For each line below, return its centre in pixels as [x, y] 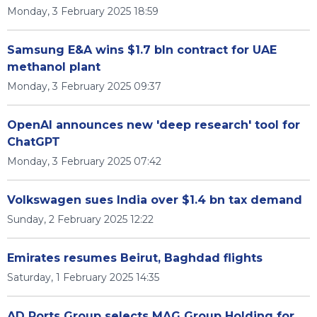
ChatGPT [34, 142]
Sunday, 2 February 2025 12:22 [80, 219]
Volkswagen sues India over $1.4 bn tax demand [155, 200]
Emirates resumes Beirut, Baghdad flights [135, 258]
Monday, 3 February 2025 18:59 [83, 11]
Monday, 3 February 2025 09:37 [84, 86]
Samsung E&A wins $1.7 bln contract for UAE [142, 50]
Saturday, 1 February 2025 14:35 [83, 277]
